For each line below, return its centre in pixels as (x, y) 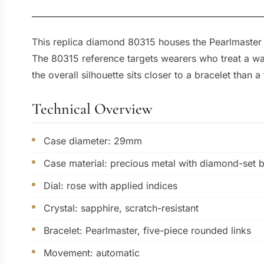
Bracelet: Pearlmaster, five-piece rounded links (147, 230)
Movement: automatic (91, 253)
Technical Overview (92, 108)
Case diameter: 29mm (93, 141)
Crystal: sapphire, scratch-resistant (121, 208)
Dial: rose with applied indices (110, 185)
